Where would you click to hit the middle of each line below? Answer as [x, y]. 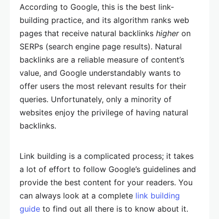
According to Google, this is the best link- [97, 7]
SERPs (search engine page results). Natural [101, 47]
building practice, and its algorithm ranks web [104, 20]
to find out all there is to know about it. [114, 209]
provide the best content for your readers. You [106, 183]
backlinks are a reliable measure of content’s [102, 60]
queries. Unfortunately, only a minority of [96, 99]
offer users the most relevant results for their [103, 86]
